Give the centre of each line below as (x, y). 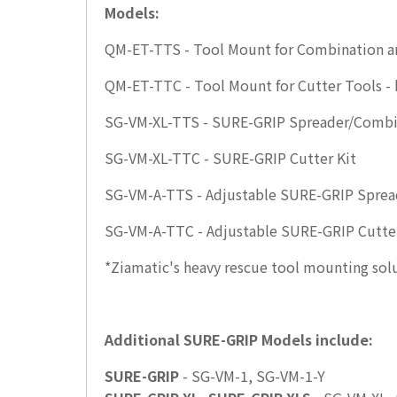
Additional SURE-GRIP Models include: (239, 340)
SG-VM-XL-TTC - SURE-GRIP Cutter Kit (230, 158)
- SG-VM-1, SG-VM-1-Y (252, 376)
